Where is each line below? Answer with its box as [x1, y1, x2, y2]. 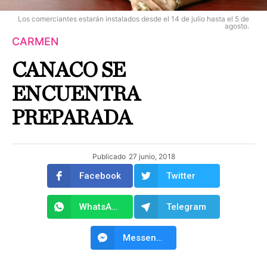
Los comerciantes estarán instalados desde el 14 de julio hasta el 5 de [18, 14, 249, 23]
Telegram [166, 201, 206, 212]
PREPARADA [12, 107, 132, 129]
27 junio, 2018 [128, 152, 175, 161]
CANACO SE [12, 60, 126, 81]
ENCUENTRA [12, 83, 140, 105]
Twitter [166, 170, 195, 181]
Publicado [92, 152, 126, 161]
